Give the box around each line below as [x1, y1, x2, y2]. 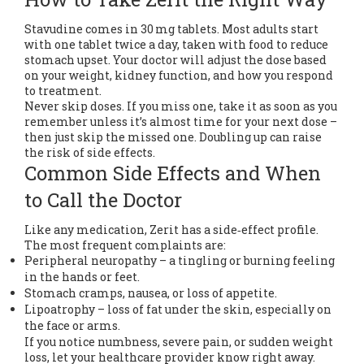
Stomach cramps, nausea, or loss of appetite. [24, 285, 277, 301]
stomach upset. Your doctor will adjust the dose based [24, 52, 327, 67]
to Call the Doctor [24, 187, 182, 213]
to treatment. [24, 83, 102, 98]
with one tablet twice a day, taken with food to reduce [24, 37, 328, 52]
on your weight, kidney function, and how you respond [24, 67, 333, 83]
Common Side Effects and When [24, 160, 321, 186]
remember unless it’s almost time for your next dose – [24, 114, 337, 129]
